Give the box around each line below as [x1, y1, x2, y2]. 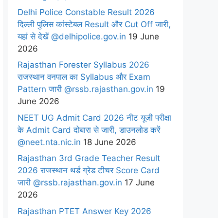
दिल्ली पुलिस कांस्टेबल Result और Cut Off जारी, [18, 19, 171, 29]
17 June [122, 178, 155, 187]
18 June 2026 [81, 137, 136, 147]
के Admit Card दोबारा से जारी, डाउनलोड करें [18, 125, 160, 135]
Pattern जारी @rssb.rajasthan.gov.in [18, 84, 153, 94]
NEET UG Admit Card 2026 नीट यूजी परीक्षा [18, 112, 171, 123]
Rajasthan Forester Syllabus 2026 [18, 60, 149, 70]
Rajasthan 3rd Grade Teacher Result [18, 153, 160, 163]
